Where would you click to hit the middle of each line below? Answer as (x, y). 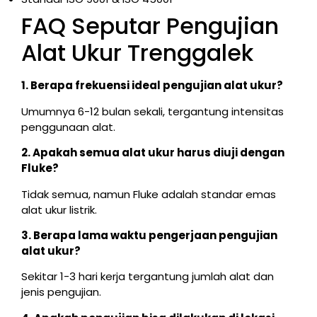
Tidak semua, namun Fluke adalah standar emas (149, 194)
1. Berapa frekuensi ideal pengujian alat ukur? (152, 86)
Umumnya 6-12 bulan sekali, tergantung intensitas (152, 111)
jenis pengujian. (61, 292)
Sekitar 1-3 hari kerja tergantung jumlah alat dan (148, 277)
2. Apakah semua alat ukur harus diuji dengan (153, 153)
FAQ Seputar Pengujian (150, 26)
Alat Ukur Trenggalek (137, 53)
